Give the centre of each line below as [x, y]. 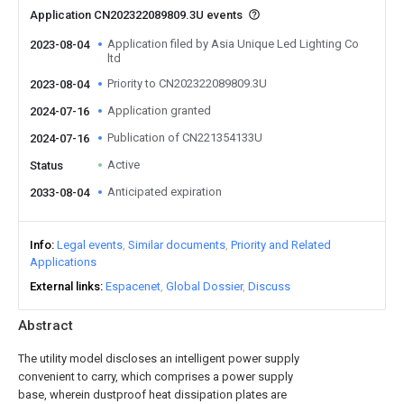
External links [65, 286]
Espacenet [133, 286]
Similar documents [177, 245]
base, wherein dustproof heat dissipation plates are [152, 395]
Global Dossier [204, 286]
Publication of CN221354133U [185, 138]
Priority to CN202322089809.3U [187, 83]
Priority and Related [281, 245]
